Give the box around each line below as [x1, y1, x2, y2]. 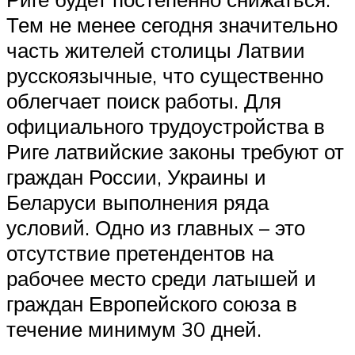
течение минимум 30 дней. [6, 316, 261, 342]
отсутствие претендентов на [6, 240, 273, 266]
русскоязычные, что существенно [6, 63, 323, 89]
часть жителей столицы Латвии [6, 37, 305, 63]
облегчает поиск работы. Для [6, 88, 281, 114]
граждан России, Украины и [6, 164, 266, 190]
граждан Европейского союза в [6, 291, 297, 317]
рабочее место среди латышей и [6, 265, 316, 292]
